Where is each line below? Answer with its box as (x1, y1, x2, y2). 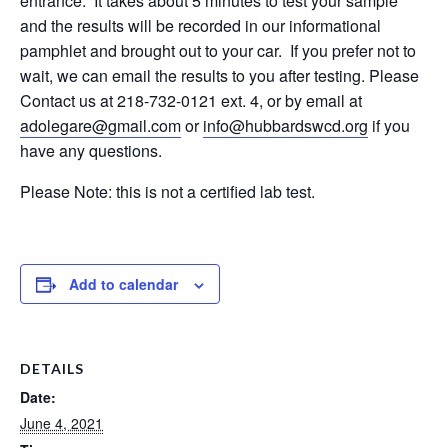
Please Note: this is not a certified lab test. (20, 179, 315, 203)
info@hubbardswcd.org (203, 113, 368, 137)
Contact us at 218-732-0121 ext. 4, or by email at (20, 88, 362, 112)
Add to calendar (69, 273, 178, 294)
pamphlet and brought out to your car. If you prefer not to (20, 38, 416, 62)
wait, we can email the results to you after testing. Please (20, 63, 419, 87)
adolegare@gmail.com (20, 113, 181, 137)
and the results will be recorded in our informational (20, 13, 381, 37)
